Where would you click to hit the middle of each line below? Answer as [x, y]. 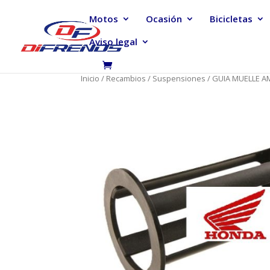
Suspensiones [179, 78]
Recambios [126, 78]
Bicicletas [231, 19]
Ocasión [164, 19]
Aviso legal [113, 42]
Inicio [90, 78]
